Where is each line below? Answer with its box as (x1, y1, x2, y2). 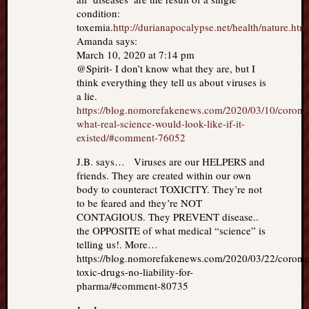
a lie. (77, 89, 97, 103)
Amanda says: (77, 34, 137, 48)
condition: (77, 6, 120, 20)
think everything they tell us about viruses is (77, 75, 266, 89)
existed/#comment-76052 (77, 130, 186, 144)
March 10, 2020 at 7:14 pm (77, 48, 195, 61)
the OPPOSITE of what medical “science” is (77, 223, 266, 237)
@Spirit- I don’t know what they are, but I (77, 61, 255, 75)
